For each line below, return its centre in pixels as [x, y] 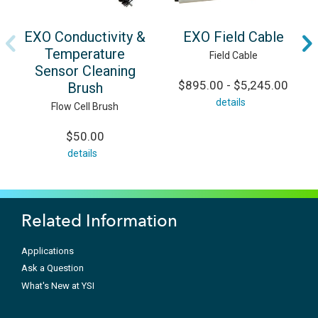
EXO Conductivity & [85, 37]
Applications [48, 251]
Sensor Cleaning [85, 71]
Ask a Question [53, 268]
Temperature [85, 54]
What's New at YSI [58, 285]
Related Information [99, 220]
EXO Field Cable [233, 37]
